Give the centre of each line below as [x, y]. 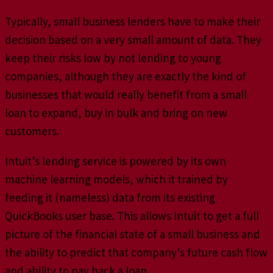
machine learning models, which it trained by [116, 179]
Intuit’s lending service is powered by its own [115, 161]
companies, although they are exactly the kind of [126, 76]
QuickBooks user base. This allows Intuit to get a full [132, 216]
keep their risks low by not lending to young [113, 58]
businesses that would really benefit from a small [126, 95]
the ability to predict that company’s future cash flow [136, 253]
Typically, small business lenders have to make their [133, 22]
